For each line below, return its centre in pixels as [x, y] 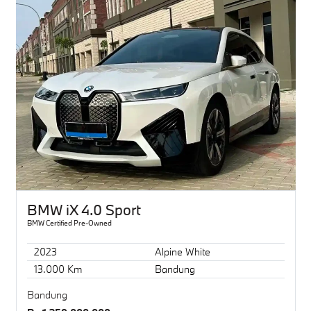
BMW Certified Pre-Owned [69, 222]
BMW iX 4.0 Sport [84, 209]
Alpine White [182, 252]
